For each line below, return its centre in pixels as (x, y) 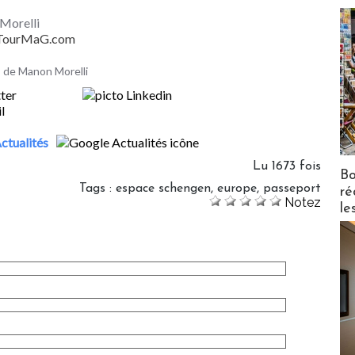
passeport (292, 188)
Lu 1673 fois (287, 166)
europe (237, 188)
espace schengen (163, 188)
